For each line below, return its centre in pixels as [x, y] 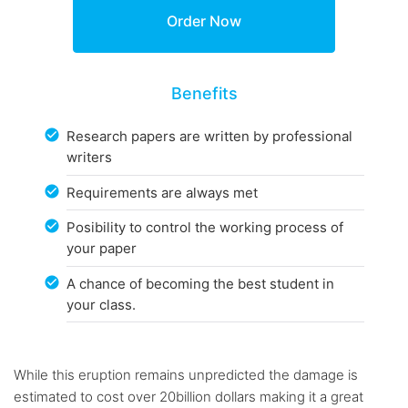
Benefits [204, 93]
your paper [102, 249]
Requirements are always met [163, 192]
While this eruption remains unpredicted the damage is [186, 375]
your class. [102, 304]
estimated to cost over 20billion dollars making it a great [189, 397]
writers [90, 158]
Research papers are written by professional [210, 137]
